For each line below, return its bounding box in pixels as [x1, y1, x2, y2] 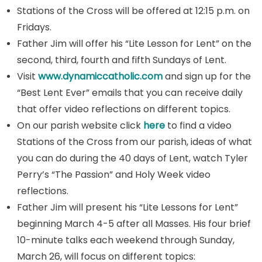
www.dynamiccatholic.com [37, 70, 163, 83]
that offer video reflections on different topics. [16, 102, 230, 116]
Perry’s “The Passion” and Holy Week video [16, 168, 211, 181]
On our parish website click [16, 119, 143, 132]
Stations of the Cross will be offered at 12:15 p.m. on [16, 4, 250, 18]
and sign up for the [162, 70, 251, 83]
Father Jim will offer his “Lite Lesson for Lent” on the [16, 37, 251, 50]
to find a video [167, 119, 232, 132]
